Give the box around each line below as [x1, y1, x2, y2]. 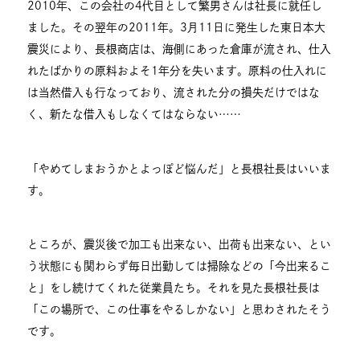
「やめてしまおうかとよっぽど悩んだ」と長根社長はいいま [27, 162, 332, 174]
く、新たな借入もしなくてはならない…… [27, 108, 242, 121]
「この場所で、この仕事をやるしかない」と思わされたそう [27, 303, 332, 315]
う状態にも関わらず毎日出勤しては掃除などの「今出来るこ [27, 260, 332, 272]
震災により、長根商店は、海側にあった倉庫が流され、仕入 [27, 43, 332, 55]
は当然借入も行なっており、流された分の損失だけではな [27, 87, 321, 99]
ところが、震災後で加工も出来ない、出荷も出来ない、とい [27, 238, 332, 250]
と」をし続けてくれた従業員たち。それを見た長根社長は [27, 281, 321, 293]
